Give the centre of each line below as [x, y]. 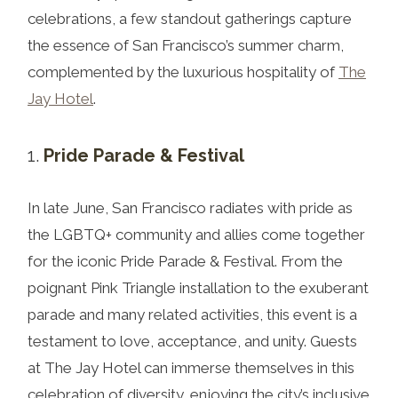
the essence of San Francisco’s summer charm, [186, 45]
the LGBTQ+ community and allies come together [196, 234]
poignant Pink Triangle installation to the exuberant [198, 287]
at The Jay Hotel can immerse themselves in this [191, 367]
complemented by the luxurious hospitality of [183, 72]
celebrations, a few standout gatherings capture [190, 18]
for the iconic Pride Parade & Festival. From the [185, 261]
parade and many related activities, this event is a [192, 314]
